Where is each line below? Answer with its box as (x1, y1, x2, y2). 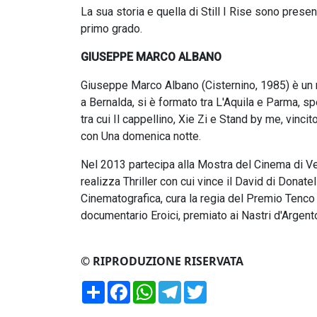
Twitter (207, 279, 245, 294)
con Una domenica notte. (81, 129, 201, 143)
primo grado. (81, 22, 142, 35)
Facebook (130, 279, 182, 294)
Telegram (181, 279, 231, 294)
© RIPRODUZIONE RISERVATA (81, 253, 243, 269)
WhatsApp (156, 279, 211, 294)
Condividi (105, 279, 154, 294)
